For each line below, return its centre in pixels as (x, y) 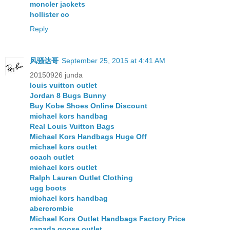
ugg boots (48, 188)
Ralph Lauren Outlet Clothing (81, 178)
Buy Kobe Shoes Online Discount (89, 106)
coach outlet (52, 157)
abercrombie (52, 209)
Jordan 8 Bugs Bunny (68, 96)
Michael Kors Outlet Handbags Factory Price (108, 219)
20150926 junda (56, 75)
